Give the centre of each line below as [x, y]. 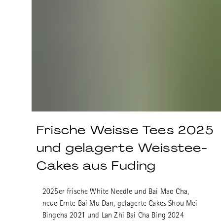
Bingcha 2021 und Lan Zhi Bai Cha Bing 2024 [113, 216]
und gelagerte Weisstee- [122, 148]
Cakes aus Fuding [96, 166]
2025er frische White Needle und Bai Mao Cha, [116, 192]
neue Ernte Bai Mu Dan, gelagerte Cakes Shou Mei [120, 204]
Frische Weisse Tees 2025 [125, 130]
